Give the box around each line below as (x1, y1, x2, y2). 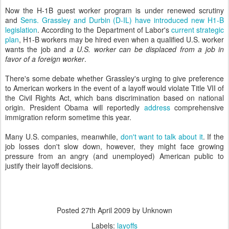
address (144, 102, 170, 112)
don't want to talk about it (120, 131, 203, 142)
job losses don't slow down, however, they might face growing (5, 141, 224, 151)
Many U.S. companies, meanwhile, (5, 131, 121, 142)
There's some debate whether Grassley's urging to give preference (5, 73, 224, 83)
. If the (202, 131, 224, 142)
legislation (5, 25, 37, 35)
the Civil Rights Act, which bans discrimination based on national (5, 93, 224, 103)
